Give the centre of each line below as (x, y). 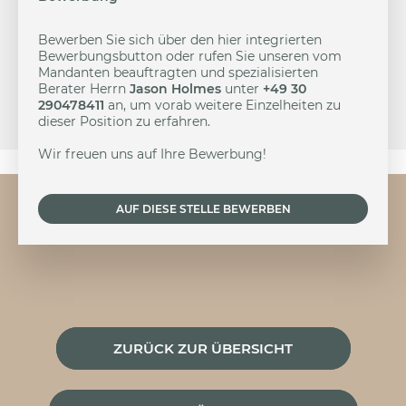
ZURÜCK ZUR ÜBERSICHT (203, 348)
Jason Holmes (175, 89)
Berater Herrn (84, 89)
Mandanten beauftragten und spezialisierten (178, 72)
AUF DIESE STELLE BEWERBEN (203, 209)
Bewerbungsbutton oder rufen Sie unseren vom (190, 56)
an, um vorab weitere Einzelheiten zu (222, 105)
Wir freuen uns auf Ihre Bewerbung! (152, 154)
